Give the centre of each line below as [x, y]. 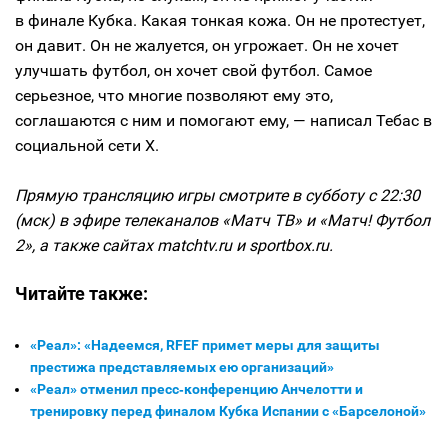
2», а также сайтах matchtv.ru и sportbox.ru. [174, 245]
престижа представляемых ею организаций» [182, 367]
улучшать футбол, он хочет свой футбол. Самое [193, 70]
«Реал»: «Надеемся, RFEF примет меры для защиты [205, 345]
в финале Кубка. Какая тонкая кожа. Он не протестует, [220, 20]
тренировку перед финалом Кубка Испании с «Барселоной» [228, 411]
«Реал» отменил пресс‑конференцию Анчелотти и [196, 389]
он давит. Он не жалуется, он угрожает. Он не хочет [207, 45]
